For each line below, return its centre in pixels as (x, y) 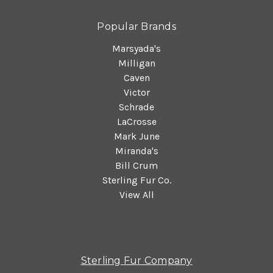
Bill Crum (136, 165)
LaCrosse (136, 121)
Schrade (136, 107)
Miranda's (136, 151)
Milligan (136, 63)
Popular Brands (136, 26)
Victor (136, 92)
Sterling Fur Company (136, 260)
